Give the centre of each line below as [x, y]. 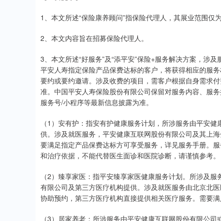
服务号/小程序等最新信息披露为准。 [97, 102]
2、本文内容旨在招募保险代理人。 [94, 38]
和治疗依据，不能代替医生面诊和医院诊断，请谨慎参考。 [130, 155]
